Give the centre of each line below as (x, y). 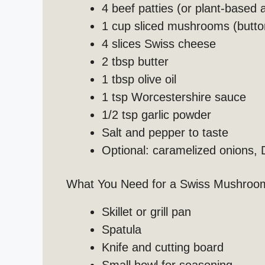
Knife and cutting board (163, 248)
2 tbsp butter (135, 62)
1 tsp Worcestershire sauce (174, 97)
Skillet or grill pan (146, 212)
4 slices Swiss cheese (159, 44)
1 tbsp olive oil (139, 80)
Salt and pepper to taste (165, 133)
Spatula (122, 230)
